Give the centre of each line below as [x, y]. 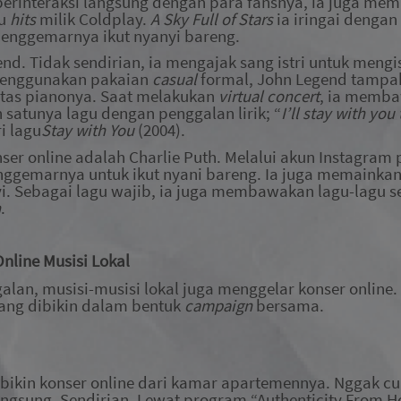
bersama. [288, 305]
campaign [218, 305]
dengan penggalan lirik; [186, 114]
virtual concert [269, 97]
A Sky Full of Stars [213, 19]
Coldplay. [115, 19]
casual [176, 80]
